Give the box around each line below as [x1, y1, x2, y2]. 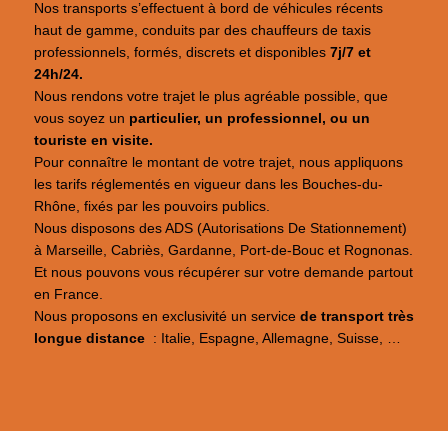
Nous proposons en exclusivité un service [33, 308, 300, 324]
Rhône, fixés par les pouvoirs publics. [33, 198, 270, 214]
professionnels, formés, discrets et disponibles [33, 44, 330, 60]
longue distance [33, 330, 149, 346]
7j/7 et [329, 44, 371, 60]
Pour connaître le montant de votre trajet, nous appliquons [33, 154, 403, 170]
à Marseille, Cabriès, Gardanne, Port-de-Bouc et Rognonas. [33, 242, 413, 258]
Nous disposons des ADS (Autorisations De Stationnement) [33, 220, 407, 236]
